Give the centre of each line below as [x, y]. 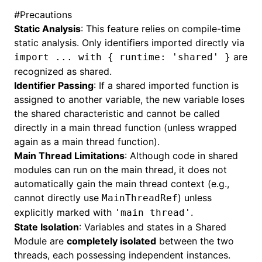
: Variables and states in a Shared [153, 227]
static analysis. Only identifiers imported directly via [129, 43]
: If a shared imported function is [166, 85]
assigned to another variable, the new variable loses [129, 99]
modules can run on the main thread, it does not [120, 170]
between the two [195, 241]
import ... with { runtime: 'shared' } [122, 57]
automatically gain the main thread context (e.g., [122, 184]
